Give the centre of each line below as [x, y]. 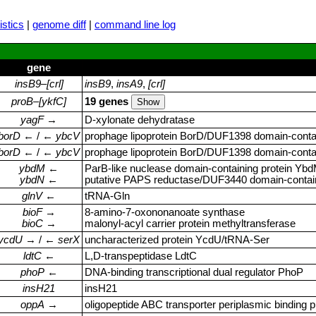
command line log [135, 25]
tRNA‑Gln [107, 196]
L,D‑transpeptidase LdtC [141, 256]
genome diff [59, 25]
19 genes [108, 101]
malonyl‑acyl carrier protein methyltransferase [190, 223]
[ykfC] [53, 101]
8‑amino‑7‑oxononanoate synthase [165, 212]
